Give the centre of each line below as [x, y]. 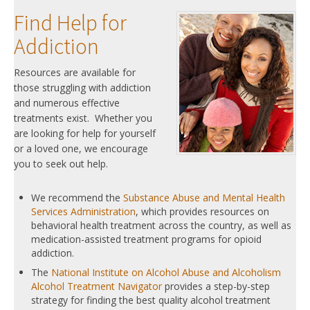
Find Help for [70, 23]
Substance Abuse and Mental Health [204, 198]
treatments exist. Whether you [83, 118]
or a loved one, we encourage [81, 149]
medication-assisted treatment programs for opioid [146, 239]
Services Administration [83, 212]
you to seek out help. [62, 164]
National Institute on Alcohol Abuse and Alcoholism [166, 273]
